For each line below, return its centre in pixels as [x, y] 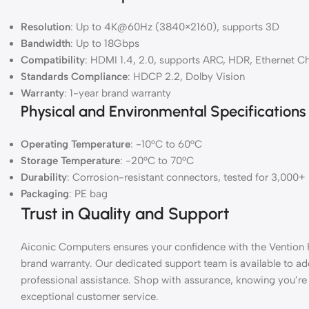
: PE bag [88, 193]
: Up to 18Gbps [105, 43]
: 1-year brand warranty [118, 93]
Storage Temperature [70, 160]
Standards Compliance [74, 76]
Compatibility [53, 60]
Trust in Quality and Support [125, 213]
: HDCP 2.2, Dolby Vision [186, 76]
